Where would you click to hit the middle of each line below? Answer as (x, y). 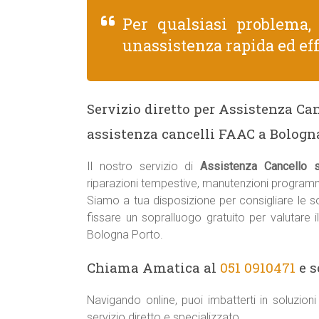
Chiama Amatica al (153, 267)
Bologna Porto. (125, 235)
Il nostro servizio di (144, 166)
